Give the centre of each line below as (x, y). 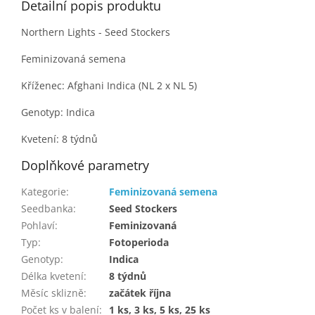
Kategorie (44, 192)
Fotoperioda (139, 243)
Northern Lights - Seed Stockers (96, 32)
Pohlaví (38, 226)
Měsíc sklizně (52, 293)
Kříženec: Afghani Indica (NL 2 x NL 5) (109, 86)
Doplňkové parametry (85, 166)
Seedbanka (47, 209)
